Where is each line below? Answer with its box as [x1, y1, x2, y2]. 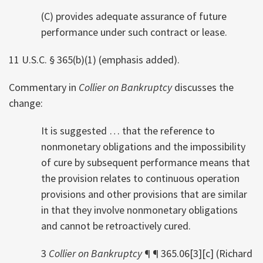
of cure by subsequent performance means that [41, 155, 250, 169]
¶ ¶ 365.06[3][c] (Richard [142, 246, 252, 260]
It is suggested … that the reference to [41, 123, 215, 137]
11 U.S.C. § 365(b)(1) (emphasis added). [9, 52, 180, 66]
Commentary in [9, 80, 79, 94]
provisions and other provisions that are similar [41, 187, 247, 201]
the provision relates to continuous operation [41, 171, 240, 185]
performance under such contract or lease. [41, 25, 227, 39]
